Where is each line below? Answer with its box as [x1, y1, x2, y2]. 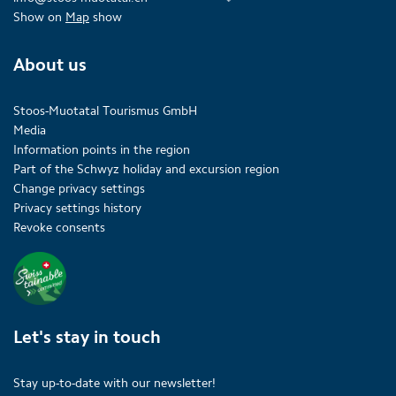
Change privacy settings [13, 181, 145, 197]
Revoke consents [13, 220, 105, 236]
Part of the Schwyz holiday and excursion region [13, 162, 279, 178]
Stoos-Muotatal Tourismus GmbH [13, 103, 197, 119]
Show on [13, 10, 65, 26]
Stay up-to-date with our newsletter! [13, 376, 216, 392]
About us [13, 54, 87, 76]
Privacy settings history [13, 201, 141, 217]
